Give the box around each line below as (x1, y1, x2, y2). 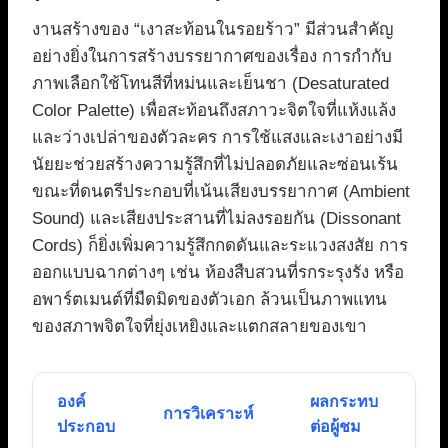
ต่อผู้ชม (310, 418, 361, 436)
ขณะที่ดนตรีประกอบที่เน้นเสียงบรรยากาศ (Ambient (32, 182, 410, 202)
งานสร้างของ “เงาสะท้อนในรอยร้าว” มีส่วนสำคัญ (32, 20, 393, 40)
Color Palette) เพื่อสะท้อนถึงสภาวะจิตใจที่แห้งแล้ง (32, 101, 396, 121)
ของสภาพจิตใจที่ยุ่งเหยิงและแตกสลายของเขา (32, 317, 367, 337)
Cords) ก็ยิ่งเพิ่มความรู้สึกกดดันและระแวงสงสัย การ (32, 236, 408, 256)
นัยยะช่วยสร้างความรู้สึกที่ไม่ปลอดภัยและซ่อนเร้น (32, 155, 398, 175)
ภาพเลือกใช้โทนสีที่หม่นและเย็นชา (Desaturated (32, 74, 389, 94)
